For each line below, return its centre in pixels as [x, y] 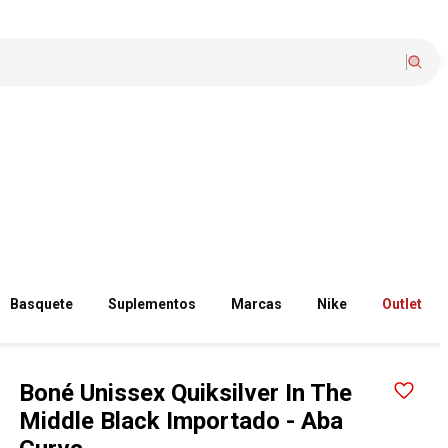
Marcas [257, 304]
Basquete [42, 304]
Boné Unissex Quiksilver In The [186, 393]
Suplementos [152, 304]
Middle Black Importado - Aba [181, 421]
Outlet [402, 304]
